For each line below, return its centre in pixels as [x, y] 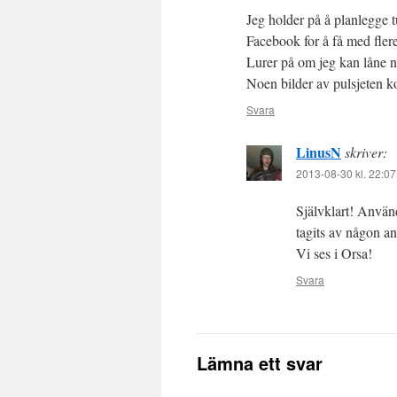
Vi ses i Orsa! [334, 253]
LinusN [319, 152]
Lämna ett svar [260, 363]
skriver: [366, 152]
